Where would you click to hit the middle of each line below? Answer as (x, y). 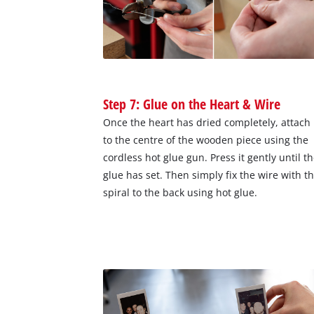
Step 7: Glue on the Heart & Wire (192, 103)
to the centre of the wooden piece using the (206, 139)
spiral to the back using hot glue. (180, 192)
